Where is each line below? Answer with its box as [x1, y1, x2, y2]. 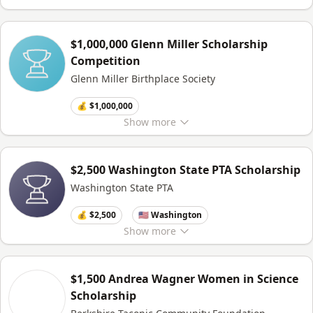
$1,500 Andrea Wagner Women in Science [71, 271, 298, 286]
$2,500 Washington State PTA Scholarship [71, 162, 300, 177]
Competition [71, 53, 140, 68]
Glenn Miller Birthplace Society [71, 72, 215, 85]
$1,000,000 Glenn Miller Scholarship [71, 36, 268, 52]
